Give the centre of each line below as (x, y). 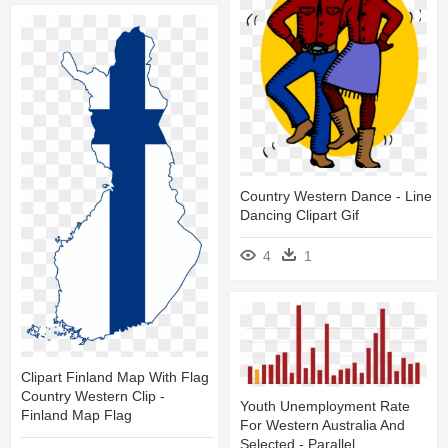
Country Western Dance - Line (336, 195)
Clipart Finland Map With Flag (115, 376)
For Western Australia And (322, 424)
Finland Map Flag (76, 414)
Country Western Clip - (93, 395)
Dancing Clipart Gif (299, 214)
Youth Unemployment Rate (325, 405)
